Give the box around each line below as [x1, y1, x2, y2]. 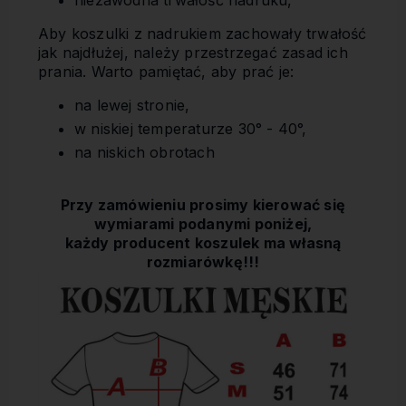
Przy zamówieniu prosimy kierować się [60, 196, 346, 214]
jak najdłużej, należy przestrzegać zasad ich [38, 43, 348, 62]
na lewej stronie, [74, 96, 190, 114]
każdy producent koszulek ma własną [64, 234, 342, 252]
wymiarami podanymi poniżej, [93, 215, 313, 233]
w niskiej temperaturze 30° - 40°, [74, 120, 307, 138]
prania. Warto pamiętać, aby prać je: [38, 63, 295, 81]
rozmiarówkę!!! [146, 253, 260, 271]
